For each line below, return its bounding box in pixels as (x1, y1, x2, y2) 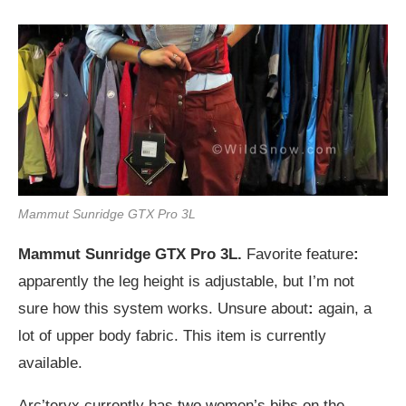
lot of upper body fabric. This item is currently (18, 327, 326, 345)
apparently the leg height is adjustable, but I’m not (18, 273, 354, 291)
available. (18, 354, 82, 372)
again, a (314, 300, 372, 318)
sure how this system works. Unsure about (18, 300, 308, 318)
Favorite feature (242, 246, 353, 264)
